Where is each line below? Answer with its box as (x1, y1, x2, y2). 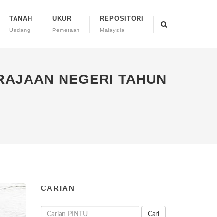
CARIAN (40, 184, 75, 192)
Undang (9, 27, 31, 33)
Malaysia (100, 27, 124, 33)
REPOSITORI (100, 15, 144, 22)
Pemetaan (52, 27, 80, 33)
